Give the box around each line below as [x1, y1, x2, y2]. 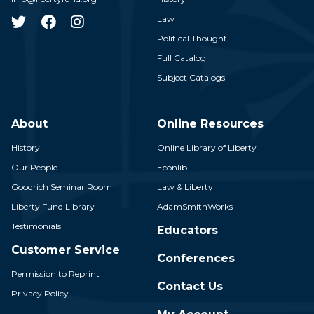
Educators [157, 224, 218, 237]
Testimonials [11, 221, 61, 231]
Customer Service [11, 243, 120, 257]
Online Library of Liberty [157, 142, 257, 153]
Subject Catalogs [157, 72, 225, 83]
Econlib [157, 162, 187, 172]
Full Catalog [157, 53, 206, 63]
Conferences [157, 252, 235, 265]
